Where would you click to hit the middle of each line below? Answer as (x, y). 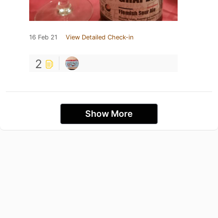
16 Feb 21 (43, 37)
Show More (109, 114)
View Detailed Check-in (100, 37)
